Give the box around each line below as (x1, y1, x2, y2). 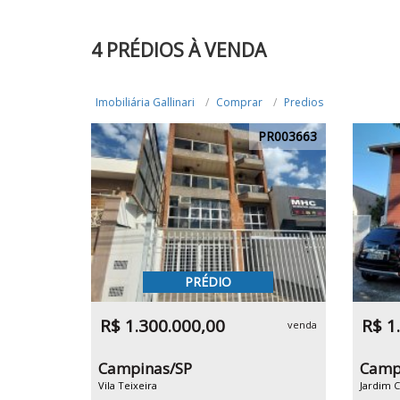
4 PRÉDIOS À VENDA (91, 37, 266, 62)
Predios (284, 95, 323, 110)
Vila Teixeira (98, 379, 157, 392)
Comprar (216, 95, 262, 110)
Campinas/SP (98, 358, 192, 379)
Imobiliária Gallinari (96, 95, 195, 110)
